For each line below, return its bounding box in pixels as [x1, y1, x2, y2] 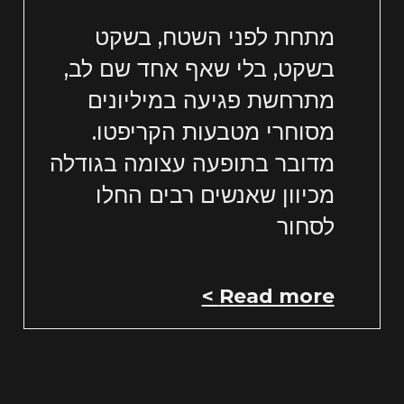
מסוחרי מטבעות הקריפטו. [91, 118, 335, 146]
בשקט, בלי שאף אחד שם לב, [63, 55, 335, 83]
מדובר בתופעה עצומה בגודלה [49, 150, 335, 178]
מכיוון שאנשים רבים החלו [95, 181, 335, 209]
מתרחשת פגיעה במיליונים [87, 87, 335, 115]
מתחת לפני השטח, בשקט [94, 23, 335, 51]
